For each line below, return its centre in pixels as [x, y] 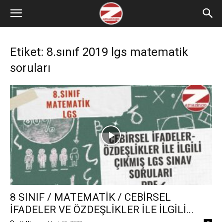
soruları [30, 68]
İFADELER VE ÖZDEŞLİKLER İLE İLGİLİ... [102, 210]
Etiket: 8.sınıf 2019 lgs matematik [99, 52]
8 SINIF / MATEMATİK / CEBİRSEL [90, 197]
